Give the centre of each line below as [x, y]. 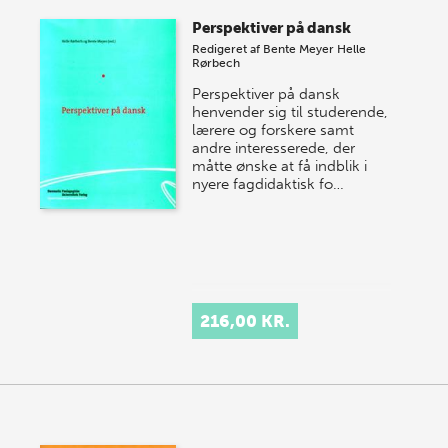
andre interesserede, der [274, 148]
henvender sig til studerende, [290, 112]
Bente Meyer [299, 49]
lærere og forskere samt [273, 130]
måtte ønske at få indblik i [280, 166]
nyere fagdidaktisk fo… [268, 184]
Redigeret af [228, 49]
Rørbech [216, 63]
